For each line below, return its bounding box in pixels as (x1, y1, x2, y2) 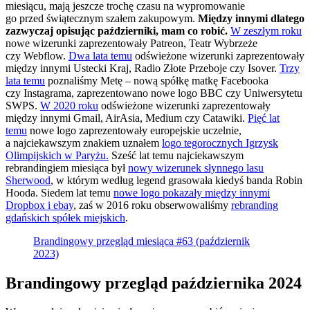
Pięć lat (248, 111, 280, 124)
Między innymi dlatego (198, 12, 304, 24)
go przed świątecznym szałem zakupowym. (6, 12, 198, 24)
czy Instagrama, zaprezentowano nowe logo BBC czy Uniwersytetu (6, 86, 302, 99)
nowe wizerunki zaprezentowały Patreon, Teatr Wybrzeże (6, 37, 257, 49)
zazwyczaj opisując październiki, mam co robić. (6, 24, 230, 37)
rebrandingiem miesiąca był (6, 161, 128, 174)
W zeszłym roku (230, 24, 302, 37)
